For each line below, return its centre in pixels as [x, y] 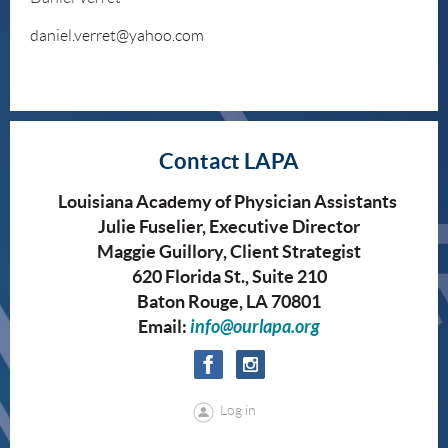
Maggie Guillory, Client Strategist [229, 252]
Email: [164, 327]
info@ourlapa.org [255, 327]
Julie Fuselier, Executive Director [229, 227]
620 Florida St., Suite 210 [229, 277]
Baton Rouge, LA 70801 [229, 302]
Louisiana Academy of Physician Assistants [229, 202]
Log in [237, 410]
